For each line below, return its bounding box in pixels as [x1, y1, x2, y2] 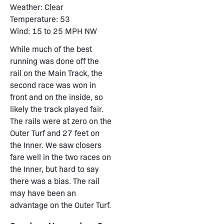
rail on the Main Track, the [10, 67, 102, 78]
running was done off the [10, 55, 99, 66]
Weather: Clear [10, 1, 63, 12]
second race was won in [10, 79, 96, 90]
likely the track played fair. [10, 103, 103, 114]
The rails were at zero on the [10, 115, 111, 126]
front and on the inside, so [10, 91, 103, 102]
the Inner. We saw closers [10, 139, 101, 150]
